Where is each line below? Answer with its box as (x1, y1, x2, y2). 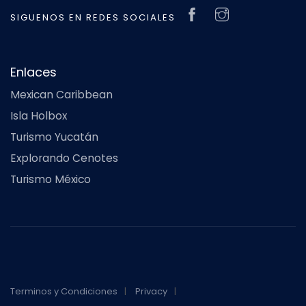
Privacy (135, 284, 167, 298)
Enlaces (10, 63, 57, 81)
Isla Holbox (10, 108, 67, 123)
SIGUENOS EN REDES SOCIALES (10, 10, 176, 24)
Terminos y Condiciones (10, 284, 117, 298)
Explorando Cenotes (10, 150, 118, 165)
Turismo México (10, 171, 91, 186)
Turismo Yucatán (10, 129, 98, 144)
